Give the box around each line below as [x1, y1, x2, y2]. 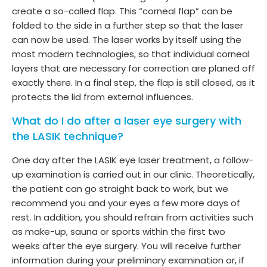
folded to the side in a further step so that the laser [12, 18, 243, 32]
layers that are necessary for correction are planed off [12, 61, 255, 74]
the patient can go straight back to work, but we [12, 182, 228, 195]
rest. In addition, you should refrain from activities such [12, 210, 253, 223]
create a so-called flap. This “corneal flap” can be [12, 4, 232, 17]
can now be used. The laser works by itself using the [12, 33, 241, 46]
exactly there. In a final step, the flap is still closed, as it [12, 76, 255, 89]
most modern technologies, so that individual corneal [12, 47, 250, 60]
